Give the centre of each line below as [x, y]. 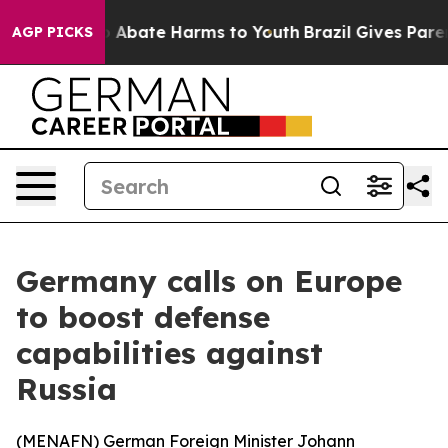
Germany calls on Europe [209, 281]
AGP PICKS [52, 32]
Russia [66, 389]
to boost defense [143, 317]
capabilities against [169, 353]
